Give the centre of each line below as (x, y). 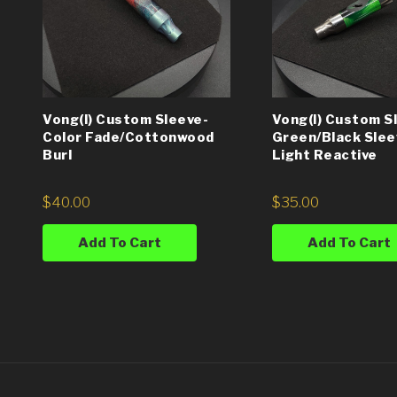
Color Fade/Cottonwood (128, 137)
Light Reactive (324, 155)
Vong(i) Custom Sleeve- (125, 119)
